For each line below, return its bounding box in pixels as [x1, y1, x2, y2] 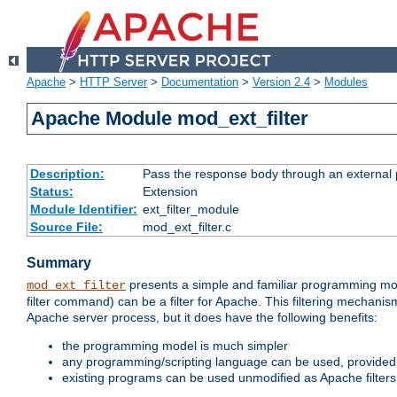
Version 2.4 [253, 75, 310, 90]
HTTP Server [80, 75, 147, 90]
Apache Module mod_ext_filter [31, 107, 309, 130]
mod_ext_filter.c [142, 220, 231, 235]
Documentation [161, 75, 238, 90]
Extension [142, 184, 198, 199]
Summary [27, 255, 91, 271]
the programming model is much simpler [62, 339, 288, 354]
